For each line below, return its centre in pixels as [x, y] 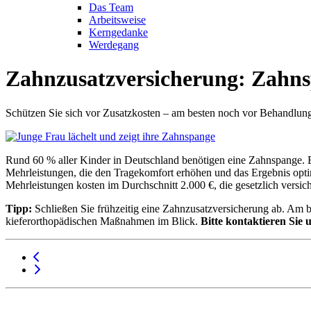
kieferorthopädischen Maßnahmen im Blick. [102, 221]
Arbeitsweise [117, 20]
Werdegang [114, 45]
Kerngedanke [118, 32]
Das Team [111, 7]
